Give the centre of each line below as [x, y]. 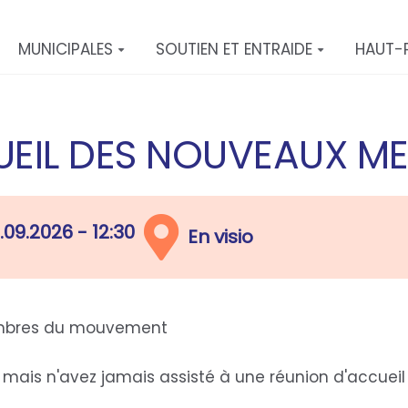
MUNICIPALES [66, 49]
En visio [221, 237]
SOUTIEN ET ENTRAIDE [235, 49]
